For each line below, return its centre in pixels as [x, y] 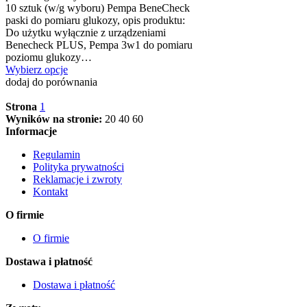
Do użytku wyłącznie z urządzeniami [86, 32]
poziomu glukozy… [49, 57]
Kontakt [50, 191]
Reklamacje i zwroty [77, 179]
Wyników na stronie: [54, 119]
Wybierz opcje [37, 69]
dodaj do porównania [51, 82]
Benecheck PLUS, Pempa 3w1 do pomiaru [99, 45]
